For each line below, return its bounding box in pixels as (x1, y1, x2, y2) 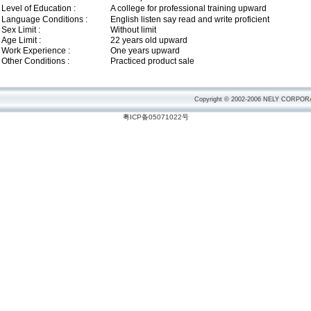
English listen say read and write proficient (110, 15, 269, 24)
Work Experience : (1, 46, 70, 56)
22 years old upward (110, 35, 187, 45)
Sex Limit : (1, 25, 40, 35)
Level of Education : (1, 3, 76, 13)
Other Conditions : (1, 56, 69, 66)
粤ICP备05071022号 (122, 113, 189, 121)
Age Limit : (1, 35, 41, 45)
